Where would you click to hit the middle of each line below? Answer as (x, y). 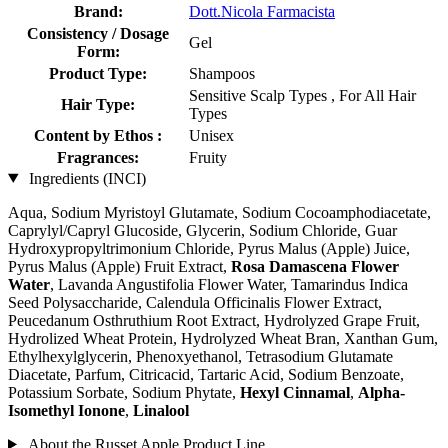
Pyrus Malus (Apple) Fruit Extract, (119, 266)
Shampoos (222, 73)
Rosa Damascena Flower (315, 266)
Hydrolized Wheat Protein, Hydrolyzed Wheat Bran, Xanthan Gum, (223, 338)
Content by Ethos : (98, 135)
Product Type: (98, 73)
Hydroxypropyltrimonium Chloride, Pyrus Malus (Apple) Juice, (209, 248)
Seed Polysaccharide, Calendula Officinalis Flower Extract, (195, 302)
